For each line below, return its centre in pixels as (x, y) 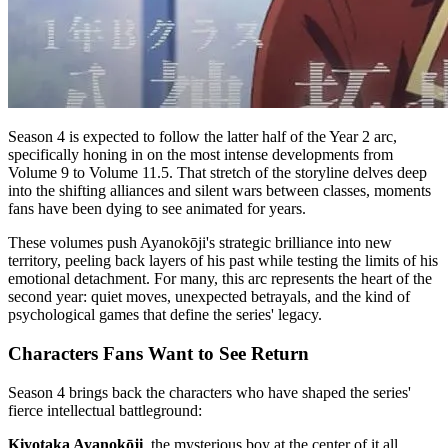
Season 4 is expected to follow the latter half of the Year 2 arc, (202, 137)
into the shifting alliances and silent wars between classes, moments (219, 191)
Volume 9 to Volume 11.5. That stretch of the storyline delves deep (217, 173)
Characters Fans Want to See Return (158, 353)
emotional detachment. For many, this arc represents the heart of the (220, 279)
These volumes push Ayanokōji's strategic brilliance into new (200, 243)
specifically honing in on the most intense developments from (200, 155)
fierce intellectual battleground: (105, 410)
